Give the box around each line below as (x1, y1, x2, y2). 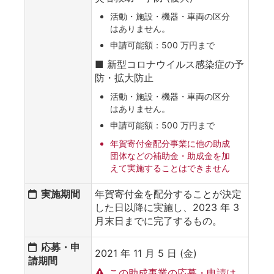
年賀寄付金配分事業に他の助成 (110, 138, 230, 149)
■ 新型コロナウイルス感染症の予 (95, 57, 244, 70)
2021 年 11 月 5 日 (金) (95, 246, 197, 259)
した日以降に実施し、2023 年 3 (95, 201, 239, 213)
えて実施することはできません (110, 162, 230, 173)
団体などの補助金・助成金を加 (110, 150, 230, 161)
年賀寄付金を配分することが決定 (95, 187, 242, 200)
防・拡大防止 (95, 71, 154, 84)
